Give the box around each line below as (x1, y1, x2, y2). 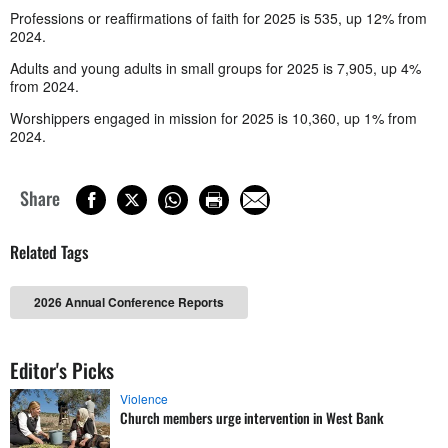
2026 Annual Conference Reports (34, 293, 224, 311)
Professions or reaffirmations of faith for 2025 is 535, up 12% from (10, 7, 427, 28)
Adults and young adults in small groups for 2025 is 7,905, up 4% (10, 57, 421, 78)
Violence (120, 390, 168, 407)
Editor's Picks (10, 355, 114, 385)
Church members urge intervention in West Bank (120, 407, 384, 428)
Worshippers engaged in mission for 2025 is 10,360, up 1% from (10, 107, 417, 128)
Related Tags (10, 240, 89, 264)
